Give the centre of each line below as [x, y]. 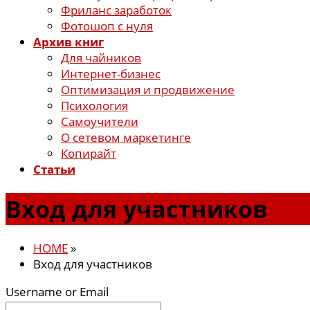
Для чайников [101, 58]
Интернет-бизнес [111, 74]
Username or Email [57, 291]
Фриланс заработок [116, 10]
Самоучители [100, 122]
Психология [94, 106]
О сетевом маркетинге [126, 138]
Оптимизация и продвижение [148, 90]
